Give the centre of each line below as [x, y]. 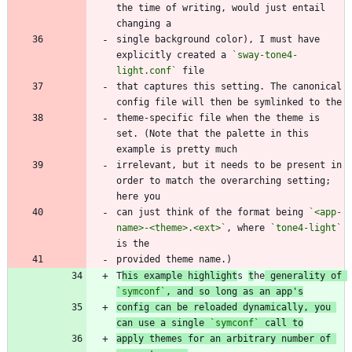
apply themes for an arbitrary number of [224, 338]
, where [248, 227]
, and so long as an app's [235, 291]
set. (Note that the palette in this [213, 133]
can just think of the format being [213, 212]
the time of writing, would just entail [221, 7]
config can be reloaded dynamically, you [224, 307]
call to [281, 323]
